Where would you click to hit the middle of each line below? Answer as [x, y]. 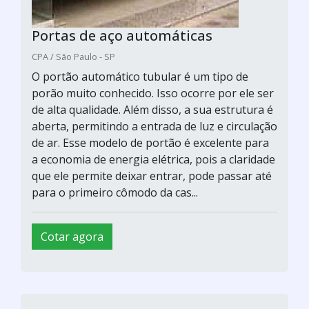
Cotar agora [72, 236]
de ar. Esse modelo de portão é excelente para [150, 142]
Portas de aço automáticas [122, 35]
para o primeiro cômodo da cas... [115, 192]
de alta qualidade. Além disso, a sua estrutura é [152, 109]
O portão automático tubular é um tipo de [140, 76]
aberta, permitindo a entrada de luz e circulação [154, 126]
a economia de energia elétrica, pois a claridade [153, 159]
